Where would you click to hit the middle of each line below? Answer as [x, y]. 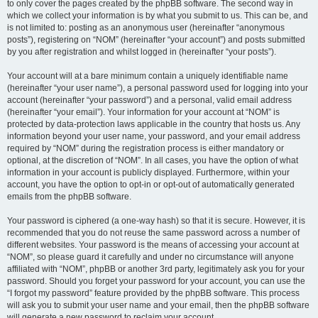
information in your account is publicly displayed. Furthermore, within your [148, 172]
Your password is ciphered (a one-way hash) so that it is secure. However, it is [156, 221]
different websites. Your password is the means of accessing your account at [153, 245]
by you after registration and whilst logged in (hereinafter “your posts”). [142, 52]
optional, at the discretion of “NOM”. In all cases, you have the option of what [153, 160]
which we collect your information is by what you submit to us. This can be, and [158, 16]
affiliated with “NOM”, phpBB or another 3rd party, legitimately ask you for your [156, 269]
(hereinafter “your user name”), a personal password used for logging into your [158, 88]
